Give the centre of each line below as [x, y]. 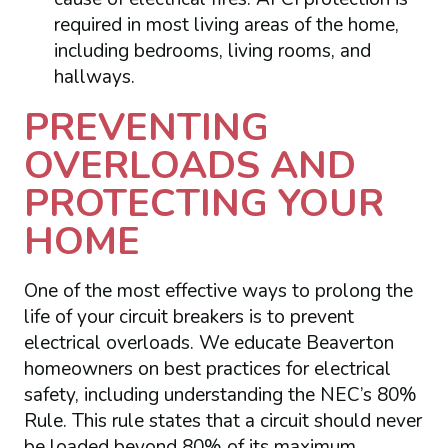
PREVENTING [146, 126]
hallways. [94, 76]
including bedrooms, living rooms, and [212, 50]
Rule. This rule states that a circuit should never [222, 420]
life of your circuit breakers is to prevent [188, 316]
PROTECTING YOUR [203, 202]
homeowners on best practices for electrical [207, 368]
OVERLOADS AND [189, 164]
